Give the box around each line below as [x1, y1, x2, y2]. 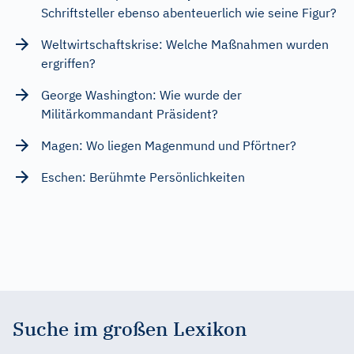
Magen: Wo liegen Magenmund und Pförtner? [41, 137, 296, 153]
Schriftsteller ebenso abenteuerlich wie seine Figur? [41, 4, 337, 21]
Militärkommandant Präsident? [41, 105, 218, 122]
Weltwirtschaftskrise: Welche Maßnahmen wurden [41, 36, 329, 52]
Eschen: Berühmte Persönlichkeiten [41, 168, 245, 185]
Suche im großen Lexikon [13, 315, 247, 341]
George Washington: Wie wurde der [41, 86, 242, 103]
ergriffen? [41, 55, 96, 71]
